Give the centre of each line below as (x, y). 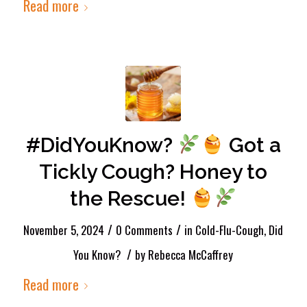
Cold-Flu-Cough (230, 230)
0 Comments (145, 230)
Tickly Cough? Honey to (153, 171)
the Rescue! (130, 198)
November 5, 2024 (64, 230)
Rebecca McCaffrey (191, 254)
